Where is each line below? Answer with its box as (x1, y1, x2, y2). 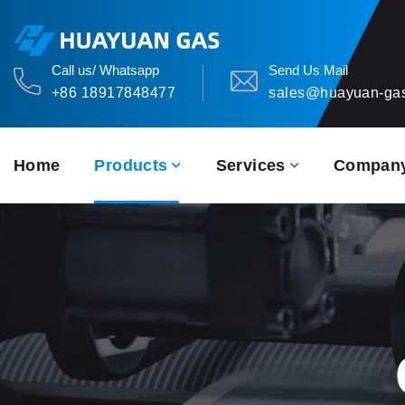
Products (94, 155, 168, 174)
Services (215, 155, 286, 174)
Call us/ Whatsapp (52, 61, 159, 78)
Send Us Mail (268, 61, 349, 78)
